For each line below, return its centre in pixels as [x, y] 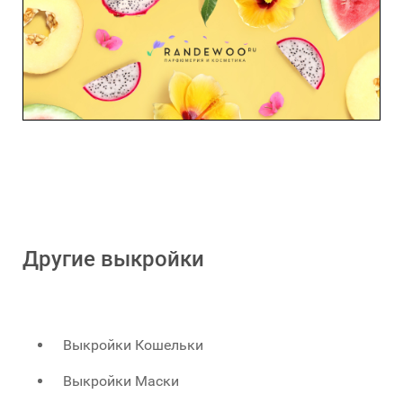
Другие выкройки [113, 260]
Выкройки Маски [121, 381]
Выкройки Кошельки [134, 345]
